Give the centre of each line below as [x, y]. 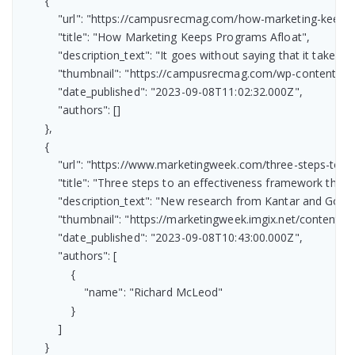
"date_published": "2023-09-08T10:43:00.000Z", [161, 238]
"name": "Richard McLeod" [121, 292]
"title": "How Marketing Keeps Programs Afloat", [164, 37]
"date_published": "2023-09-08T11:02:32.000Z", [161, 92]
